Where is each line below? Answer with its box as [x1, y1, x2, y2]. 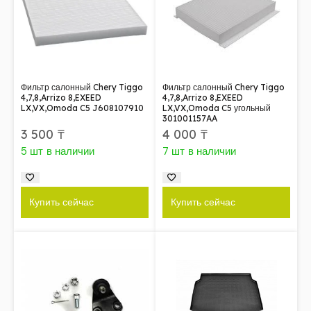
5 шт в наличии [21, 144, 95, 158]
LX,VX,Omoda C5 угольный [162, 102, 271, 113]
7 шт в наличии [162, 144, 237, 158]
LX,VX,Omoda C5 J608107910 [21, 102, 144, 113]
